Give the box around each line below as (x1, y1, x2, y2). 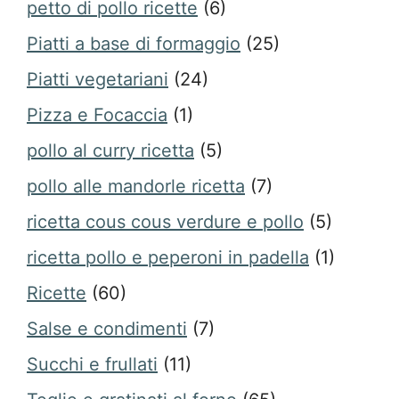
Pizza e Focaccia (27, 104, 167, 126)
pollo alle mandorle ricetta (27, 175, 245, 197)
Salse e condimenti (27, 318, 187, 339)
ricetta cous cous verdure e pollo (27, 211, 304, 232)
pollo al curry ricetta (27, 140, 194, 161)
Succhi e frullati (27, 354, 158, 375)
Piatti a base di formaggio (27, 33, 240, 54)
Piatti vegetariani (27, 69, 168, 90)
